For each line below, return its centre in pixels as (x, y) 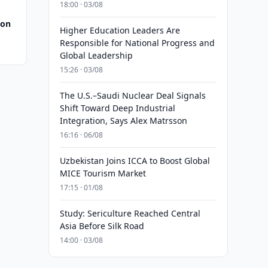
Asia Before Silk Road (102, 226)
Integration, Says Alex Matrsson (123, 121)
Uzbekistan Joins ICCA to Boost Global (135, 161)
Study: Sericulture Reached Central (130, 213)
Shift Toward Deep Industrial (117, 108)
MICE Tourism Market (103, 173)
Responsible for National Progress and (137, 43)
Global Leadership (96, 55)
